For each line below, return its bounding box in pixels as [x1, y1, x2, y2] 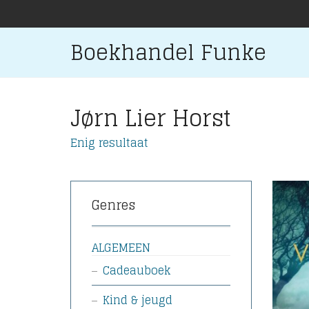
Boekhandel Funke [70, 34, 266, 71]
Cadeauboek [103, 261, 170, 280]
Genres [92, 194, 135, 216]
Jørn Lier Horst [70, 97, 231, 138]
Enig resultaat [70, 132, 148, 152]
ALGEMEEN [92, 238, 150, 257]
